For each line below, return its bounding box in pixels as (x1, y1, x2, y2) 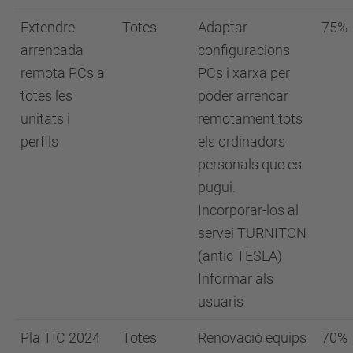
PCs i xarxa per (198, 64, 290, 81)
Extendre (20, 18, 75, 35)
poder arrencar (198, 87, 288, 104)
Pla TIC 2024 (20, 329, 100, 346)
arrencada (20, 41, 84, 58)
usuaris (198, 292, 243, 310)
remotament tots (198, 110, 303, 127)
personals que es (198, 155, 302, 173)
